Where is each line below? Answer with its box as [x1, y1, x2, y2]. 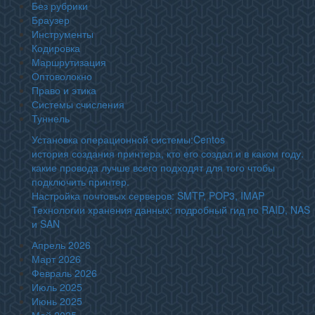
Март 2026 [32, 252, 81, 266]
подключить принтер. [32, 174, 129, 188]
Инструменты [32, 27, 94, 41]
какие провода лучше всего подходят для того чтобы [32, 160, 275, 174]
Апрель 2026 [32, 238, 91, 252]
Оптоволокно [32, 69, 92, 83]
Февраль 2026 [32, 266, 97, 280]
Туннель [32, 111, 70, 125]
